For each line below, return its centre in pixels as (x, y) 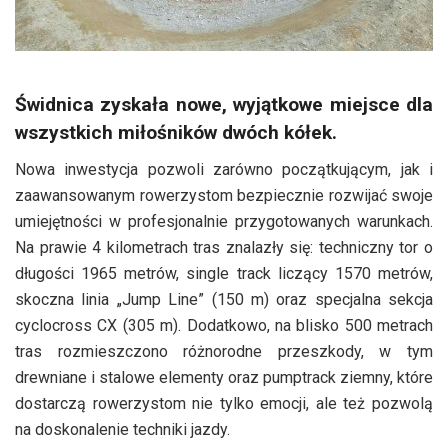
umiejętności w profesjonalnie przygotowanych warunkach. (224, 221)
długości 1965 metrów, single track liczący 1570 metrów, (224, 273)
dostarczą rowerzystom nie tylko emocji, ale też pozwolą (224, 403)
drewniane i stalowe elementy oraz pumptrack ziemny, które (224, 377)
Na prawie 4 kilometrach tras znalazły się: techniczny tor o (224, 247)
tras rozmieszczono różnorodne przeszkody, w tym (224, 351)
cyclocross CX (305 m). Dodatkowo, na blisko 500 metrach (224, 325)
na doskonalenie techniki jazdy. (122, 429)
